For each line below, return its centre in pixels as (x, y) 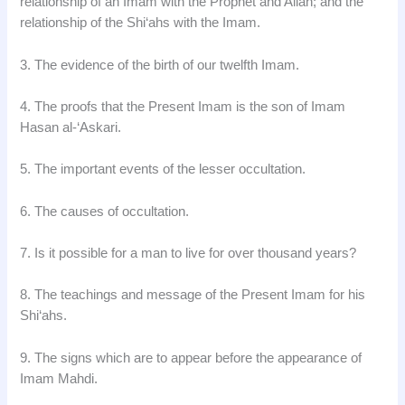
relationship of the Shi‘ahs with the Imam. (141, 23)
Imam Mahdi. (59, 378)
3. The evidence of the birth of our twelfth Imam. (160, 65)
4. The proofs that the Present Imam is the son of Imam (183, 106)
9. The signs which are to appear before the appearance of (191, 358)
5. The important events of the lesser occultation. (163, 170)
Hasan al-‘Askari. (71, 127)
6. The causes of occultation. (105, 211)
